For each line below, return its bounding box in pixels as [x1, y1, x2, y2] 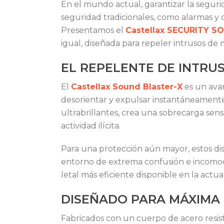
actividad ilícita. [61, 121, 120, 130]
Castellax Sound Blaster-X [71, 82, 182, 91]
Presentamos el [61, 25, 125, 35]
